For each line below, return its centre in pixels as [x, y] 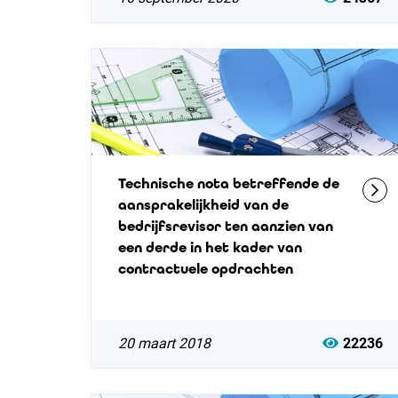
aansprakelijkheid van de [203, 205]
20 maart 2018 [164, 343]
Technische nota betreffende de [229, 183]
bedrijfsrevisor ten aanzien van [226, 226]
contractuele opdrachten [206, 269]
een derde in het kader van [210, 247]
